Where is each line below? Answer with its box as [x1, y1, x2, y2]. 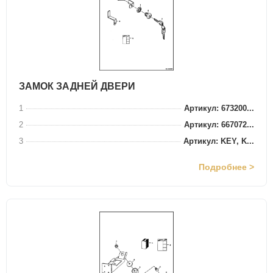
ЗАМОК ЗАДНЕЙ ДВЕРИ [19, 81, 135, 91]
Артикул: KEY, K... [183, 136, 254, 146]
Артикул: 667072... [184, 120, 254, 129]
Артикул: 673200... [184, 104, 254, 113]
